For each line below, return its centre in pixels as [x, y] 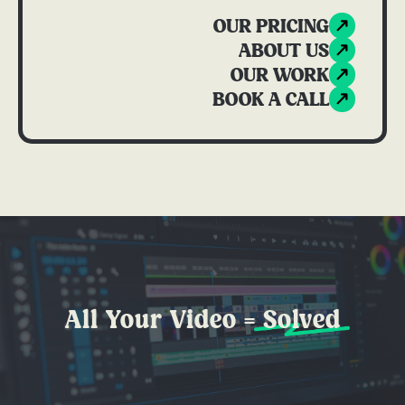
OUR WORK [280, 75]
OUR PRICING [271, 26]
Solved [301, 321]
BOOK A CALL [271, 99]
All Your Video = [164, 321]
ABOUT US [284, 51]
